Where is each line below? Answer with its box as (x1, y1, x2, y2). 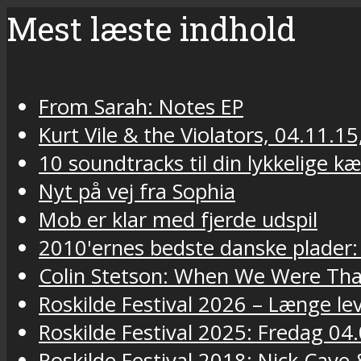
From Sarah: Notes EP (39, 93, 243, 122)
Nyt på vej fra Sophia (39, 177, 235, 206)
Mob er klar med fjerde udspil (39, 205, 317, 234)
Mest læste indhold (6, 7, 296, 51)
